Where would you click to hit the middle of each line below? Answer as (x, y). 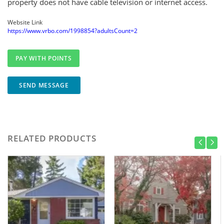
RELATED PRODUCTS (52, 138)
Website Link (25, 22)
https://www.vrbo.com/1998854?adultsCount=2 (72, 31)
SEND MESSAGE (44, 85)
